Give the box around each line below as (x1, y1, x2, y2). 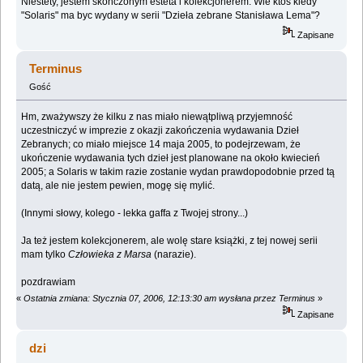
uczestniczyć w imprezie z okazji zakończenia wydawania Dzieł (21, 124, 300, 136)
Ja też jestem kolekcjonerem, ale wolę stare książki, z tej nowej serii (21, 234, 318, 246)
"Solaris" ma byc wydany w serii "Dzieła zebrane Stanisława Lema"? (21, 9, 321, 21)
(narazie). (152, 248, 197, 260)
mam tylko (21, 248, 69, 260)
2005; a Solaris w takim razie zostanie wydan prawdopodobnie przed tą (21, 165, 335, 177)
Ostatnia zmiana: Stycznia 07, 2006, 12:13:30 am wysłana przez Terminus (23, 293, 315, 304)
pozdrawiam (21, 275, 76, 288)
